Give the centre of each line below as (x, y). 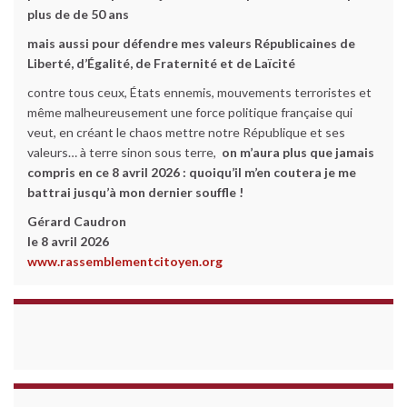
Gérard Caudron (77, 221)
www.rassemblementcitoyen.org (125, 261)
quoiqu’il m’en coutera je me (273, 172)
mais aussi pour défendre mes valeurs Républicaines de (191, 43)
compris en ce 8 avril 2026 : (108, 172)
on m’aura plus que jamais (298, 152)
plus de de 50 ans (78, 14)
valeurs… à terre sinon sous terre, (124, 152)
